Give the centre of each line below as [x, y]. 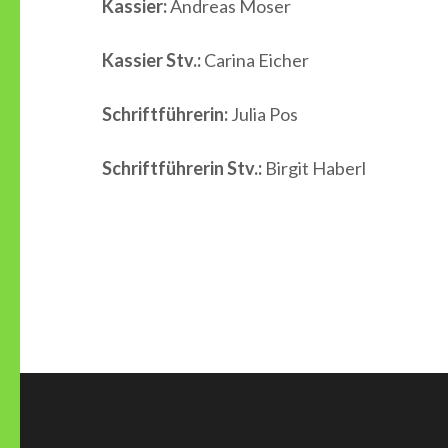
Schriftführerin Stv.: [183, 168]
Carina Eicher [256, 60]
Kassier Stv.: [153, 60]
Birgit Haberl [315, 168]
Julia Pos [263, 114]
